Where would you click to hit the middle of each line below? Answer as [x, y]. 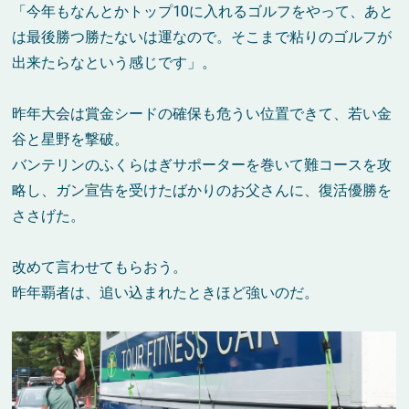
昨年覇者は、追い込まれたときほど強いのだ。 [166, 293]
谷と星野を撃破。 [71, 140]
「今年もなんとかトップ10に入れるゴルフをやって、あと [203, 12]
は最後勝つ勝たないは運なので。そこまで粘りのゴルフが [202, 37]
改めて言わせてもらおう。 [100, 267]
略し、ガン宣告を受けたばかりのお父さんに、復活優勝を [202, 191]
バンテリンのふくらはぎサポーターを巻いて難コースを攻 [202, 165]
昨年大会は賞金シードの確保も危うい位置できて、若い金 [202, 114]
